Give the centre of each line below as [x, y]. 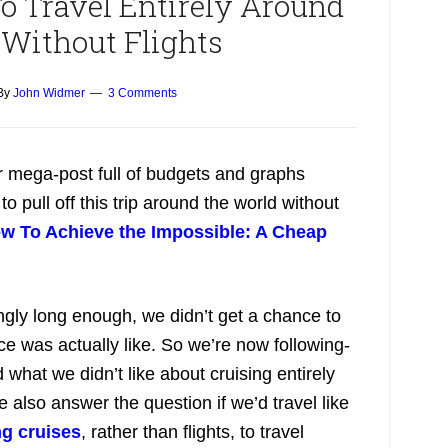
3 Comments [142, 93]
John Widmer [48, 93]
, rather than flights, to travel [192, 432]
